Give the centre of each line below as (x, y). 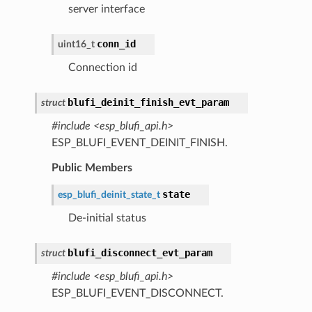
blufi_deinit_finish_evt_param (148, 102)
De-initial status (107, 218)
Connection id (102, 67)
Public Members (92, 167)
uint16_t (76, 44)
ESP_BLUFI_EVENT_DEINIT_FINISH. (139, 142)
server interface (106, 9)
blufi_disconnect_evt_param (140, 252)
